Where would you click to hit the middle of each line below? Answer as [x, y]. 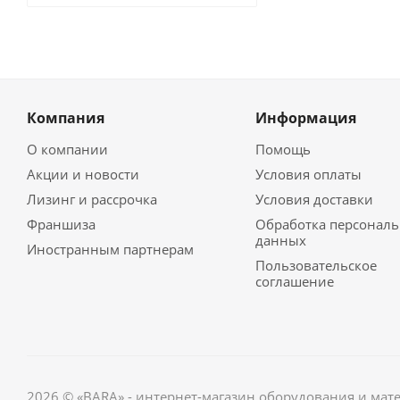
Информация [305, 118]
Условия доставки [314, 199]
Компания [66, 118]
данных [280, 240]
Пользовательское [316, 265]
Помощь [283, 149]
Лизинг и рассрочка [92, 199]
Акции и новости [83, 174]
